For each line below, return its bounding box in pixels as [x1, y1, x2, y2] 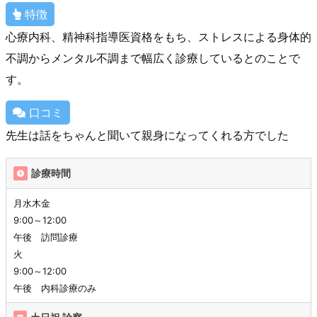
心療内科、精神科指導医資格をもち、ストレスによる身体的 [6, 29, 311, 44]
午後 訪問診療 [13, 231, 78, 243]
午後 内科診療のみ [13, 282, 96, 294]
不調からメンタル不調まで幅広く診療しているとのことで [6, 50, 300, 65]
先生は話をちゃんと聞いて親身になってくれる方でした [6, 127, 289, 142]
